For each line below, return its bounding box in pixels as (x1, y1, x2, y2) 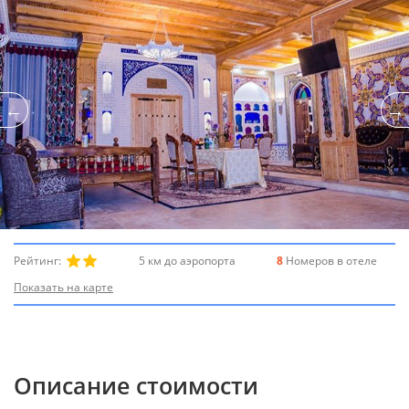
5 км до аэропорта (138, 252, 236, 268)
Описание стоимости (14, 369, 258, 401)
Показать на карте (14, 278, 113, 295)
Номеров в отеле (283, 252, 377, 268)
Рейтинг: (14, 252, 67, 268)
